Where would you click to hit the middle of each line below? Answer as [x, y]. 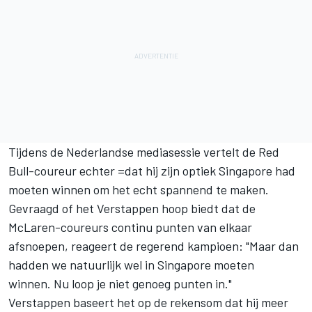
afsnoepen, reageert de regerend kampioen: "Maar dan [154, 246]
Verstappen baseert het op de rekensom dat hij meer [148, 303]
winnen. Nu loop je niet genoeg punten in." [120, 284]
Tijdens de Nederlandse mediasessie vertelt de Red [144, 152]
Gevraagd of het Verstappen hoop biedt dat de [132, 209]
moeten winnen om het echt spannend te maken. [139, 190]
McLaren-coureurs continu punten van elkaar [130, 227]
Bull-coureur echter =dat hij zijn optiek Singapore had [152, 171]
